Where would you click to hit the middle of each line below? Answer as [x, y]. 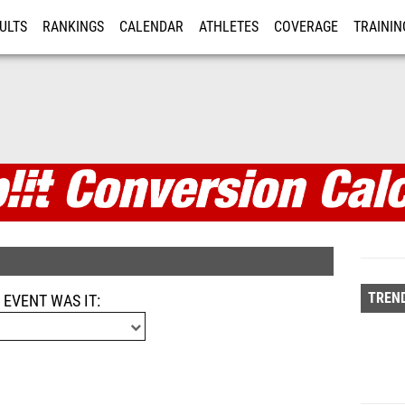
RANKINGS [73, 27]
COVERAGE [306, 27]
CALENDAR [151, 27]
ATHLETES [229, 27]
